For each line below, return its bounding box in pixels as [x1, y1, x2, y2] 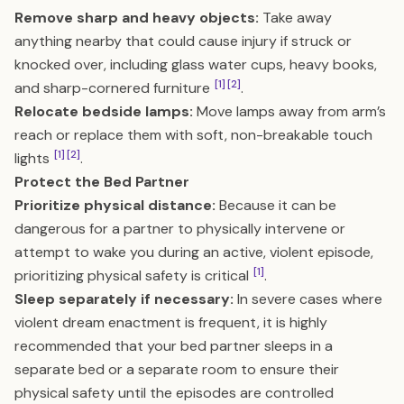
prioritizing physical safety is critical [14, 266, 252, 285]
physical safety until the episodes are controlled [14, 383, 334, 402]
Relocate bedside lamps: [14, 102, 193, 121]
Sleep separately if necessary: [14, 289, 234, 308]
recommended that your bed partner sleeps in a [14, 336, 333, 355]
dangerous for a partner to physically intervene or [14, 219, 345, 238]
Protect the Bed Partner [14, 172, 189, 191]
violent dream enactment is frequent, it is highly [14, 313, 327, 332]
